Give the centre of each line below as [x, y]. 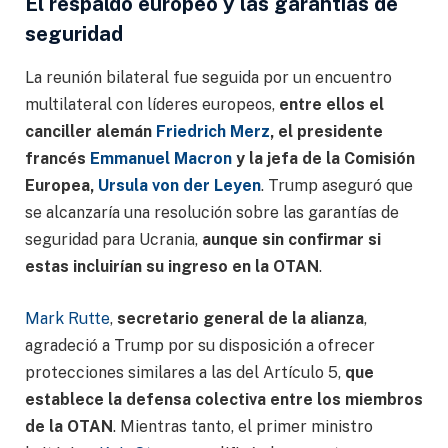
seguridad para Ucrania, [113, 240]
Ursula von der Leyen [179, 186]
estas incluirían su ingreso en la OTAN [172, 267]
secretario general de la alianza [240, 318]
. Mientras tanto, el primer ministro [243, 426]
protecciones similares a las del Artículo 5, [185, 372]
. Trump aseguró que [337, 186]
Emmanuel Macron [161, 159]
